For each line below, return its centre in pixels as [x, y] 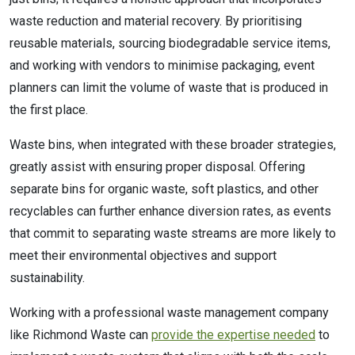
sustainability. [49, 277]
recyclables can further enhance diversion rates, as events [170, 211]
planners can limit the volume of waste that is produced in [169, 87]
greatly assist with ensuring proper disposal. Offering [157, 166]
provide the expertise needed [233, 334]
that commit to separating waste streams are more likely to [173, 233]
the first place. [50, 109]
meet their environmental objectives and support [143, 255]
